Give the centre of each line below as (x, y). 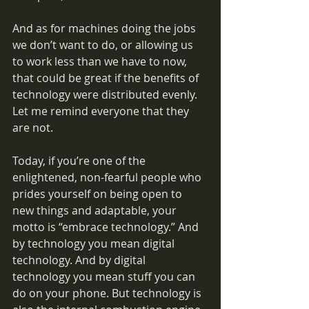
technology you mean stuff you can (105, 277)
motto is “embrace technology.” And (107, 227)
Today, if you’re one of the (80, 161)
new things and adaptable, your (96, 210)
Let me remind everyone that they (102, 111)
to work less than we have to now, (101, 61)
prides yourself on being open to (99, 194)
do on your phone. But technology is (108, 293)
